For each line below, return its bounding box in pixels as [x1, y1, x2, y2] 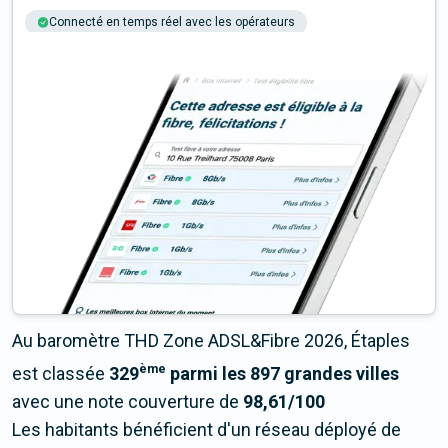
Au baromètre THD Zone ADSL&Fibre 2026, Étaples [12, 330, 410, 352]
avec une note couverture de [12, 391, 243, 413]
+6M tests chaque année [49, 40, 188, 55]
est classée [12, 363, 109, 385]
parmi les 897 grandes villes [166, 363, 399, 385]
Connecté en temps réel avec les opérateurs [49, 15, 295, 30]
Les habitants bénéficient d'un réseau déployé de [12, 419, 401, 441]
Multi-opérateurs [224, 40, 314, 55]
